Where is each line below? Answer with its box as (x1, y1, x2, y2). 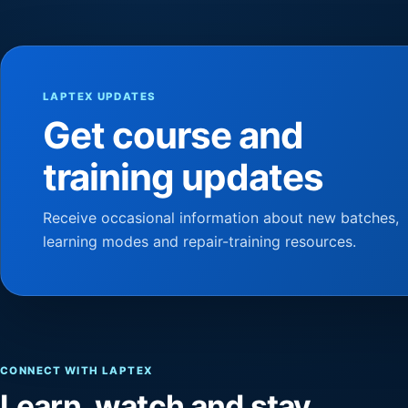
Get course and (43, 113, 303, 158)
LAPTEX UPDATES (43, 90, 157, 104)
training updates (43, 155, 323, 200)
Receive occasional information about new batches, (43, 209, 399, 228)
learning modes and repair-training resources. (43, 232, 356, 251)
